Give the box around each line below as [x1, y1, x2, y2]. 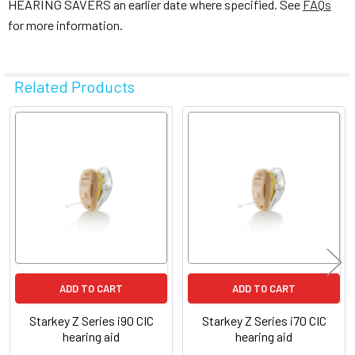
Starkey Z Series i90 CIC [29, 312, 154, 328]
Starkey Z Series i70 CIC [201, 312, 326, 328]
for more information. [8, 17, 123, 33]
